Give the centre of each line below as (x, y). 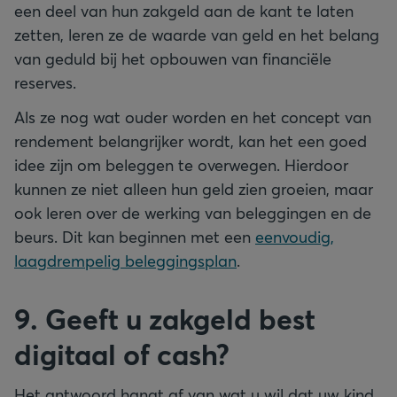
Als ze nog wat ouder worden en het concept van (193, 117)
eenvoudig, (295, 236)
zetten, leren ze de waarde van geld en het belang (197, 34)
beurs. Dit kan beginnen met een (135, 236)
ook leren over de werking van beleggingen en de (193, 212)
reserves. (45, 82)
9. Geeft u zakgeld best (165, 318)
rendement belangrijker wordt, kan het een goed (191, 140)
